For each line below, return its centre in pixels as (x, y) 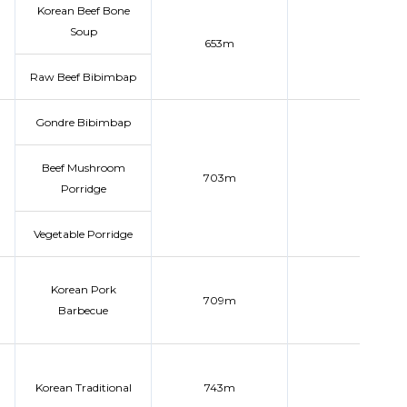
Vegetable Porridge (83, 234)
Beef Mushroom (83, 168)
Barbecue (83, 310)
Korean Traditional (83, 387)
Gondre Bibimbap (83, 122)
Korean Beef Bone (83, 10)
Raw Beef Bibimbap (83, 77)
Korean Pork (83, 289)
